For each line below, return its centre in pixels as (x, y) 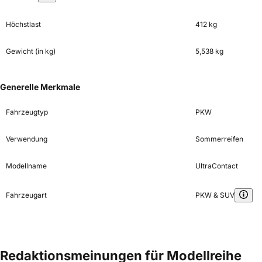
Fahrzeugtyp (27, 112)
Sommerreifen (219, 139)
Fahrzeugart (26, 195)
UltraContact (216, 166)
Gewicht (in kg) (31, 51)
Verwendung (27, 139)
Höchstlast (23, 25)
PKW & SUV (215, 195)
